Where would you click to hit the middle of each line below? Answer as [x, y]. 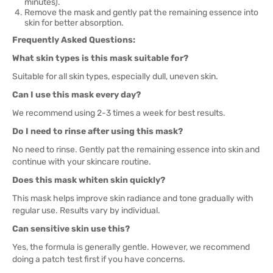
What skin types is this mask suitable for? [100, 58]
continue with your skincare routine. [82, 162]
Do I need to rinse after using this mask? [97, 131]
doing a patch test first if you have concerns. [99, 259]
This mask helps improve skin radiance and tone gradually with [133, 198]
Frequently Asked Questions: [74, 40]
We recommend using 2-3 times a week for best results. [119, 113]
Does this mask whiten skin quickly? [89, 180]
